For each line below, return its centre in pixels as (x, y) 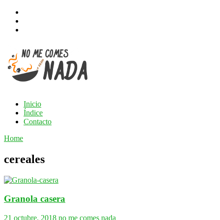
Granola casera (35, 199)
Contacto (38, 121)
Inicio (32, 104)
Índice (33, 112)
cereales (24, 159)
